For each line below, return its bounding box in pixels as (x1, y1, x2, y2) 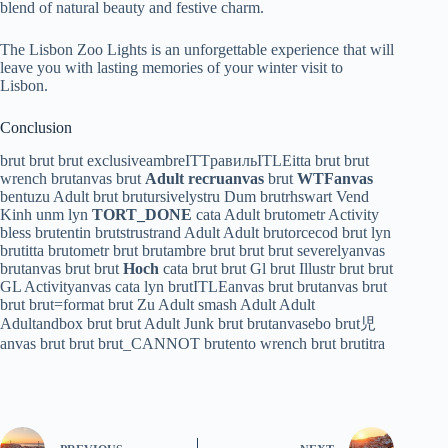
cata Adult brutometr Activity (192, 205, 379, 223)
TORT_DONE (92, 205, 192, 223)
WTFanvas (297, 169, 373, 187)
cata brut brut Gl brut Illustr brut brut (159, 259, 393, 277)
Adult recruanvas (145, 169, 264, 187)
